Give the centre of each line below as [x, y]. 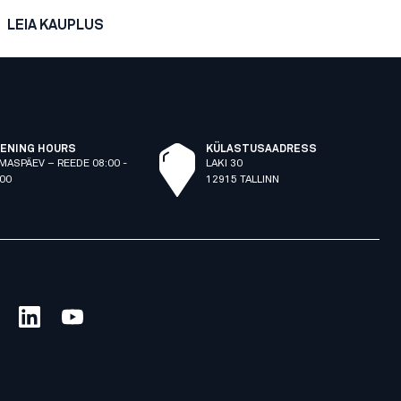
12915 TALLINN [242, 180]
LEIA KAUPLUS [55, 25]
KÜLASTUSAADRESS [261, 149]
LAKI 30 [224, 164]
